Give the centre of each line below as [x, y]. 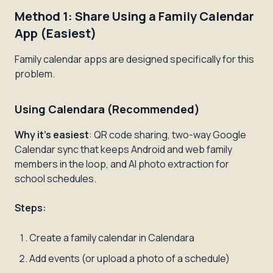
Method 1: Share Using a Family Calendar [134, 16]
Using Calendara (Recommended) [107, 109]
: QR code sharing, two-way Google [168, 135]
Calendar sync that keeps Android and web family [123, 149]
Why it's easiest [52, 135]
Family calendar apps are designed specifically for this [134, 59]
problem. [35, 74]
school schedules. [55, 179]
